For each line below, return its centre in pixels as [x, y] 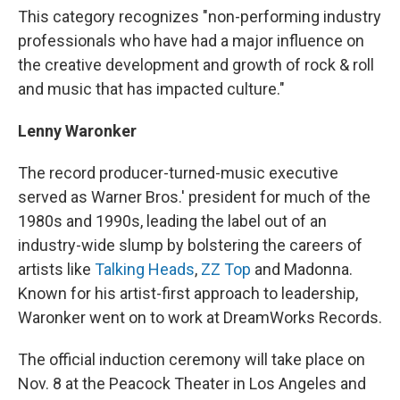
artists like [56, 269]
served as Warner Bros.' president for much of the [194, 197]
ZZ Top [226, 269]
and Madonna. [302, 269]
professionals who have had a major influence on [191, 41]
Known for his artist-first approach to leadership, [188, 293]
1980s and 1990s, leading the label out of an [172, 221]
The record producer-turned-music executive [178, 173]
